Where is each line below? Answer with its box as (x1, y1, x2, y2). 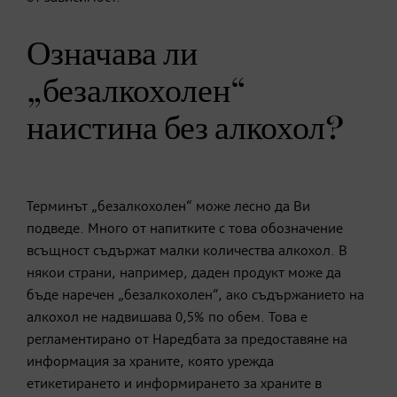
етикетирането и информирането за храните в (27, 377, 322, 392)
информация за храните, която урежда (27, 354, 274, 370)
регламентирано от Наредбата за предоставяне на (27, 332, 347, 347)
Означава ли (27, 37, 198, 72)
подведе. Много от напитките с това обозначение (27, 222, 343, 237)
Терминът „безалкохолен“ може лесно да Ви (27, 199, 310, 214)
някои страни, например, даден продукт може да (27, 266, 341, 281)
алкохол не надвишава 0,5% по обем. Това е (27, 310, 307, 325)
